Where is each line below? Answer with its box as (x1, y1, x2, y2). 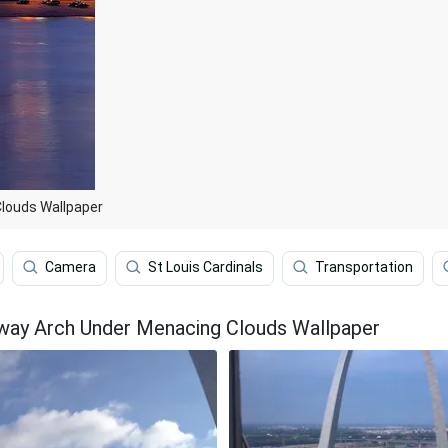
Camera (45, 259, 96, 276)
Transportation (315, 259, 413, 276)
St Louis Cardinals (148, 259, 263, 276)
